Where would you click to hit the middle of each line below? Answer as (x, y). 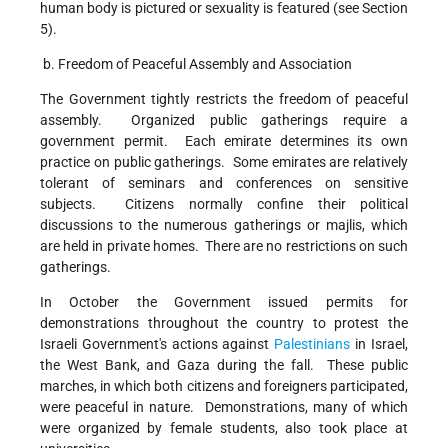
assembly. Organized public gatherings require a (224, 120)
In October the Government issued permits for (224, 302)
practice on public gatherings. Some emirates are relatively (224, 162)
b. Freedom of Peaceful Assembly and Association (196, 64)
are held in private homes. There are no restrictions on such (224, 246)
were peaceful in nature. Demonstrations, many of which (224, 407)
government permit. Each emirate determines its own (224, 141)
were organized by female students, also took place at (224, 428)
